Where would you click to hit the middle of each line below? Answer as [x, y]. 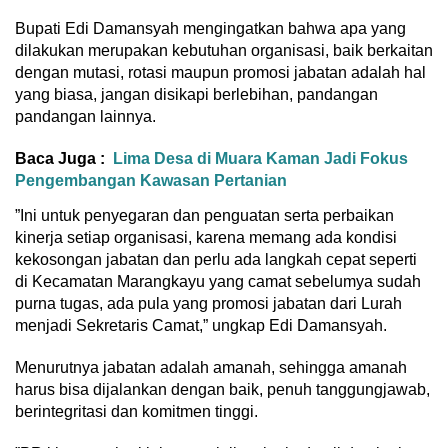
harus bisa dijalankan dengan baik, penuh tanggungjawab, [222, 390]
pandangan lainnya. [85, 117]
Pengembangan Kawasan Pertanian [151, 181]
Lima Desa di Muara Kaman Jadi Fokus [260, 159]
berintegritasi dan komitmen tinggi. [136, 412]
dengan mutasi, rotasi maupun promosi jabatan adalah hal [220, 73]
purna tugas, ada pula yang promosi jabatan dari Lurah [208, 304]
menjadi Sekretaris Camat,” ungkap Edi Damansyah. [201, 326]
